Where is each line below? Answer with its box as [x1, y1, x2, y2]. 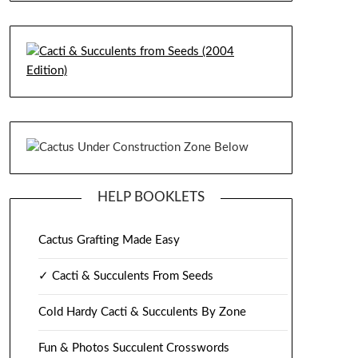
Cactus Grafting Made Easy [38, 233, 180, 246]
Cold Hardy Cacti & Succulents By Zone [38, 305, 246, 318]
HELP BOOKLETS [97, 189, 205, 204]
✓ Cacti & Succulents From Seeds [38, 269, 213, 282]
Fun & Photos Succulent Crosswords [38, 341, 229, 354]
